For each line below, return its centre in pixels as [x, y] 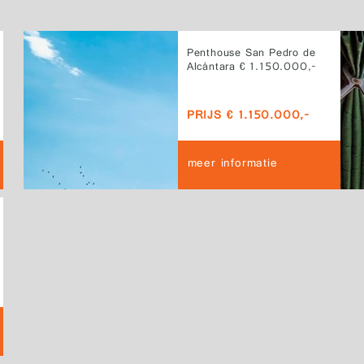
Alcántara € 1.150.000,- [252, 68]
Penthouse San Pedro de [251, 54]
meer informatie [232, 165]
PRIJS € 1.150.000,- [248, 117]
